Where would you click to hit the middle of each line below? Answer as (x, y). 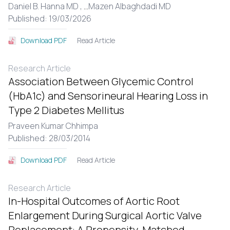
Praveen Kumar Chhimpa (53, 126)
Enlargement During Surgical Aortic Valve (105, 215)
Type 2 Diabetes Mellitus (66, 110)
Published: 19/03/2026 (50, 18)
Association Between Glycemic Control (101, 81)
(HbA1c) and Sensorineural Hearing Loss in (108, 96)
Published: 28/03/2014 (49, 138)
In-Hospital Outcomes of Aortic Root (94, 201)
